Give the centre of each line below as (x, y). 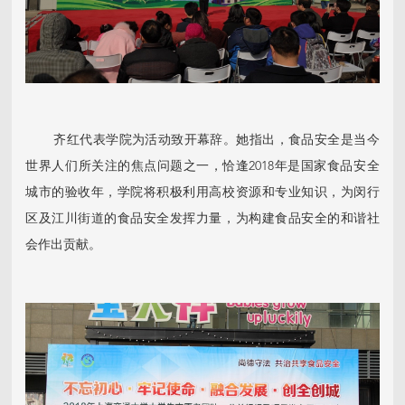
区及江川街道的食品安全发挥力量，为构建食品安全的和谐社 (202, 219)
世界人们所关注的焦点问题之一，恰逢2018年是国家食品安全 (202, 167)
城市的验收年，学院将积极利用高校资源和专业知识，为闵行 (202, 193)
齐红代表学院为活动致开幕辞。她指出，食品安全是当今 (202, 141)
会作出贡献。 (64, 245)
